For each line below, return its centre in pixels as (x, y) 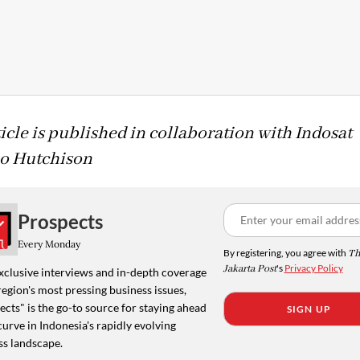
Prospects (60, 221)
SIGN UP (309, 309)
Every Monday (49, 243)
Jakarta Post (250, 269)
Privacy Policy (313, 268)
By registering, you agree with (285, 253)
